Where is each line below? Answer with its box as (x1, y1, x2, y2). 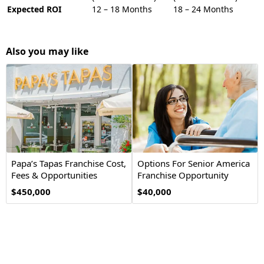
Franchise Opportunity (137, 169, 229, 181)
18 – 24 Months (173, 4, 233, 15)
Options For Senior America (137, 157, 250, 169)
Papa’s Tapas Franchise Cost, (11, 157, 126, 169)
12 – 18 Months (92, 4, 152, 15)
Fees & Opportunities (11, 169, 97, 181)
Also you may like (6, 45, 88, 58)
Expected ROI (7, 4, 61, 15)
